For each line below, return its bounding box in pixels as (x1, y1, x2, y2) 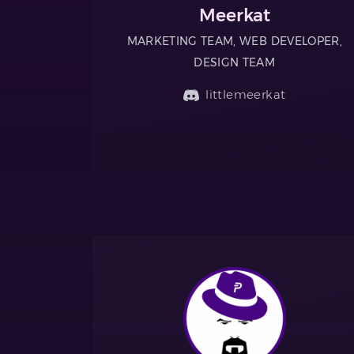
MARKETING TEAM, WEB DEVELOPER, (126, 35, 342, 48)
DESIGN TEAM (194, 56, 276, 70)
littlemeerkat (205, 87, 286, 103)
